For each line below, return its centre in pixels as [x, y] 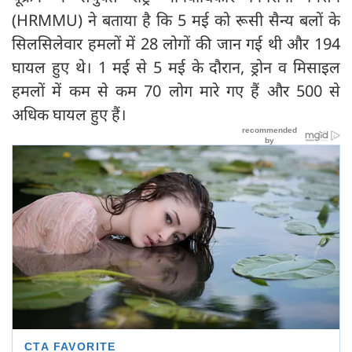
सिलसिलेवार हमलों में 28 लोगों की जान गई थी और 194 [176, 43]
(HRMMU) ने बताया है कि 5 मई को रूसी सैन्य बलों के [176, 20]
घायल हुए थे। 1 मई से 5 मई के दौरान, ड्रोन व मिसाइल [176, 67]
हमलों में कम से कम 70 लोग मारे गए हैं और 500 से [176, 90]
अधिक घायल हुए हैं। [71, 114]
